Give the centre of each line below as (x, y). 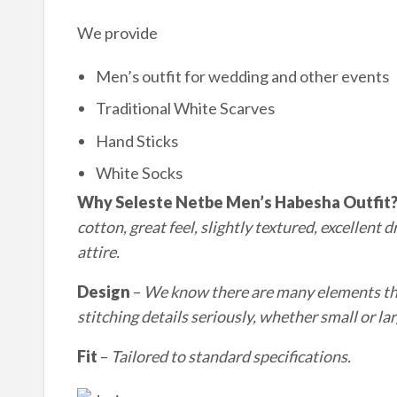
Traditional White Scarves (185, 109)
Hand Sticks (136, 140)
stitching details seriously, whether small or (227, 316)
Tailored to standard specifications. (230, 356)
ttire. (103, 251)
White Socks (139, 173)
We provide (117, 32)
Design (103, 291)
